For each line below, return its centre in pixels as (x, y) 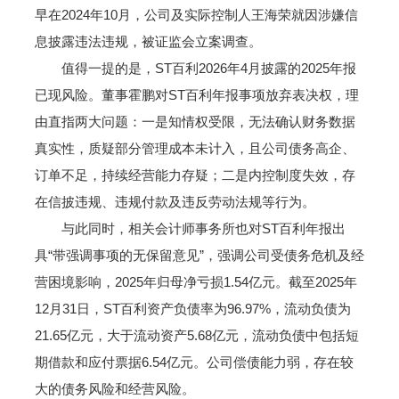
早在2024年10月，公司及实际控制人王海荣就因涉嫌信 (196, 15)
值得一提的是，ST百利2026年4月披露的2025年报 (195, 68)
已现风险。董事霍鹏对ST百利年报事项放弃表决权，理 (196, 95)
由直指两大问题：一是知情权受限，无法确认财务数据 (195, 122)
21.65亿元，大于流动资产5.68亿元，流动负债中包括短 (196, 335)
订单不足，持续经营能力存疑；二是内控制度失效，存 (195, 175)
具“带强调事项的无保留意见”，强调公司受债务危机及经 (199, 255)
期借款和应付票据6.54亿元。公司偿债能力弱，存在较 (194, 362)
